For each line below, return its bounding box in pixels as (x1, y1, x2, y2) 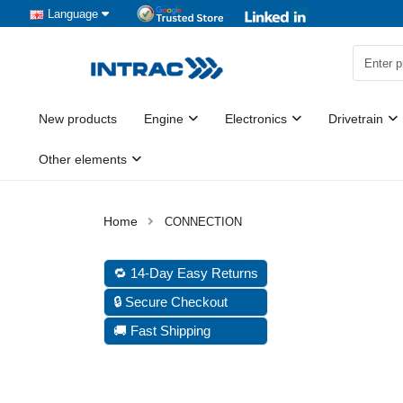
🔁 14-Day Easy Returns (113, 265, 258, 281)
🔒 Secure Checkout (113, 294, 228, 309)
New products (39, 112, 117, 126)
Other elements (39, 152, 127, 166)
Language (48, 6, 98, 21)
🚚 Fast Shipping (113, 323, 210, 338)
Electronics (225, 112, 287, 126)
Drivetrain (328, 112, 383, 126)
